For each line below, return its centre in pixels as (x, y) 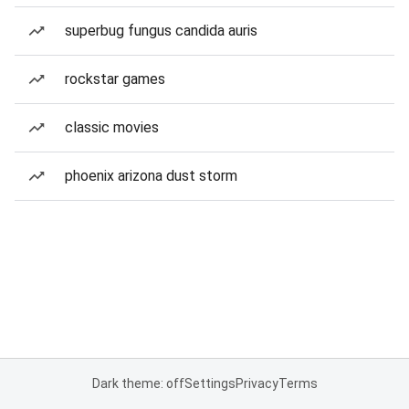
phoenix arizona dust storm (151, 176)
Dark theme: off (138, 383)
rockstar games (115, 79)
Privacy (257, 383)
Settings (210, 383)
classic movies (112, 127)
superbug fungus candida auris (161, 31)
